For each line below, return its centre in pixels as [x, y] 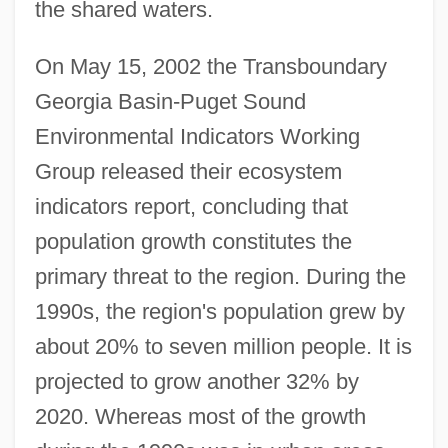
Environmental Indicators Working [197, 136]
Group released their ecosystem [188, 171]
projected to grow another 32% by [196, 381]
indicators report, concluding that [191, 206]
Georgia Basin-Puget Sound [170, 101]
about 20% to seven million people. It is [223, 346]
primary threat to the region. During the [220, 276]
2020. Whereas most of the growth [200, 416]
